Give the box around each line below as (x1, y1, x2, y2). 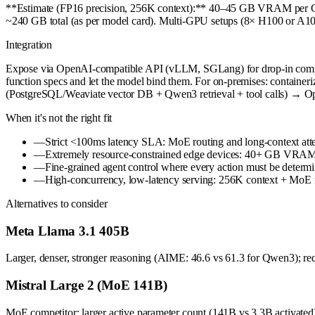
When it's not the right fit (6, 111, 112, 124)
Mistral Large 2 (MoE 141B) (6, 277, 167, 292)
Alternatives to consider (6, 197, 108, 210)
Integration (6, 38, 53, 51)
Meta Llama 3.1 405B (6, 223, 129, 238)
